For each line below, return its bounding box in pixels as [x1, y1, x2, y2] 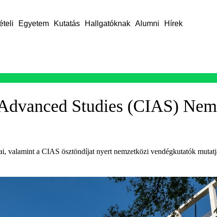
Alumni [135, 19, 159, 28]
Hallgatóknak [84, 19, 130, 28]
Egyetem [18, 19, 49, 28]
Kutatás [53, 19, 80, 28]
